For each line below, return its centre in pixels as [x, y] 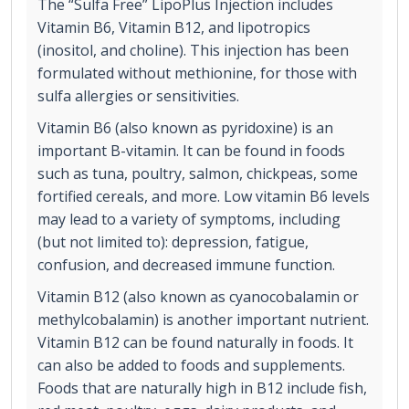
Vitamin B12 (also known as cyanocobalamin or [198, 297]
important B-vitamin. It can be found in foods [191, 151]
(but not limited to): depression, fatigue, [173, 242]
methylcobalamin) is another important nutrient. [203, 320]
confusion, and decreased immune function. [186, 265]
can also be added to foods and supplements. [191, 366]
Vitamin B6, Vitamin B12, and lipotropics [174, 28]
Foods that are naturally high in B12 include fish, [202, 388]
